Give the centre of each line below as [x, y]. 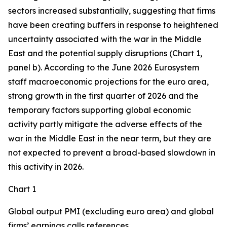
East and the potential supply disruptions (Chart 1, [105, 53]
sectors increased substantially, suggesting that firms [112, 11]
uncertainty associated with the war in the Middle [105, 39]
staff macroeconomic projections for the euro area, [108, 82]
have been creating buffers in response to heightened [113, 25]
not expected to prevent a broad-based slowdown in [112, 153]
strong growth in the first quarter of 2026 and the [103, 96]
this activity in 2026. [46, 167]
